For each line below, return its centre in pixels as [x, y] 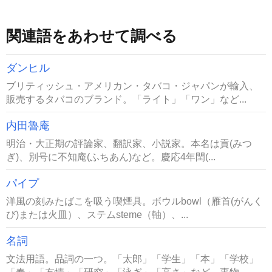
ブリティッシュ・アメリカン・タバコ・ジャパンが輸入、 [132, 86]
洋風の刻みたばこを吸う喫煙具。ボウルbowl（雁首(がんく [134, 201]
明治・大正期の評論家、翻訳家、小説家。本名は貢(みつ [129, 143]
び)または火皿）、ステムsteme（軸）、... [97, 214]
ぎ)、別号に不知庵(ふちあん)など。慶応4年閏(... [111, 157]
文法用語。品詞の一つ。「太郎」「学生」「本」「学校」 [132, 259]
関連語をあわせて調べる [92, 36]
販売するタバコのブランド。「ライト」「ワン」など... [126, 99]
